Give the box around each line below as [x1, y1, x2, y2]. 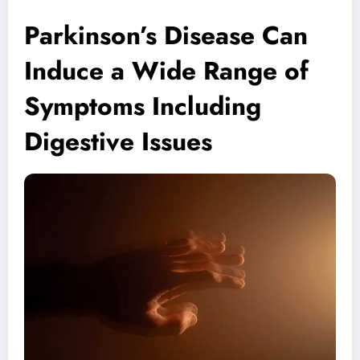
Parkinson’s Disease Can [24, 16, 308, 54]
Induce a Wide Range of [24, 51, 309, 89]
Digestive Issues [24, 122, 212, 160]
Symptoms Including [24, 87, 261, 125]
